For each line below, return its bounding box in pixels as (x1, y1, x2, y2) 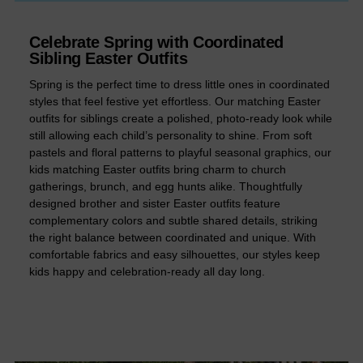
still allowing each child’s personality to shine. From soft (29, 129, 312, 143)
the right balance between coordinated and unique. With (29, 231, 316, 245)
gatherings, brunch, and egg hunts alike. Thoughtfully (29, 180, 302, 194)
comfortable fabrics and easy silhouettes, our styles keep (29, 248, 320, 262)
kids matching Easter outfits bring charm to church (29, 163, 286, 177)
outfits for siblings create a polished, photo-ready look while (29, 112, 332, 126)
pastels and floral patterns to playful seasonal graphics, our (29, 146, 331, 160)
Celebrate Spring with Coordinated (29, 33, 284, 52)
